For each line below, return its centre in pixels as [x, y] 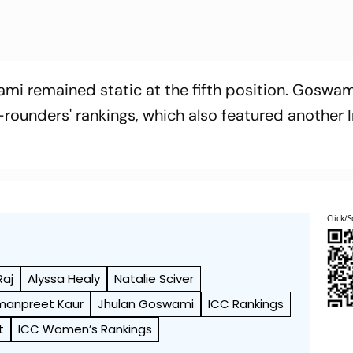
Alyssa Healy [64, 279]
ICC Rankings [246, 304]
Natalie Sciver [154, 279]
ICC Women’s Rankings [85, 329]
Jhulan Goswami [146, 304]
